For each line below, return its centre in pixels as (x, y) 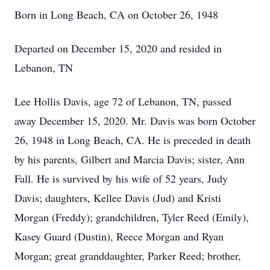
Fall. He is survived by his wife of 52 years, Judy (121, 178)
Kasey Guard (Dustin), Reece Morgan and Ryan (119, 236)
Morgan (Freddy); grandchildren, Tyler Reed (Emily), (132, 217)
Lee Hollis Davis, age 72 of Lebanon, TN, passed (123, 101)
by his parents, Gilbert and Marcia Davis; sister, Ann (130, 159)
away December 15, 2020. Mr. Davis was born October (135, 121)
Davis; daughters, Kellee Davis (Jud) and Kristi (118, 198)
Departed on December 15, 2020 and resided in (118, 48)
